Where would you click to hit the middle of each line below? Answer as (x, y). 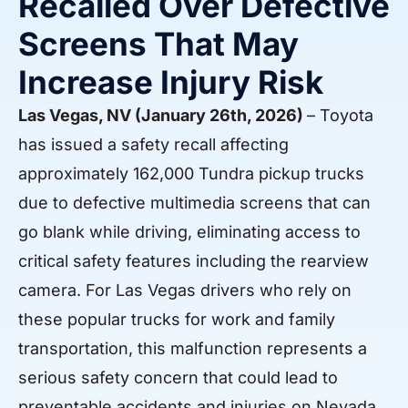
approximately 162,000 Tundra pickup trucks (191, 174)
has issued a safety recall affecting (153, 145)
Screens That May (158, 44)
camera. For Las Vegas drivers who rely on (185, 291)
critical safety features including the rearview (194, 261)
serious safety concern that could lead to (178, 378)
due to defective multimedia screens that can (194, 203)
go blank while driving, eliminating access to (189, 232)
